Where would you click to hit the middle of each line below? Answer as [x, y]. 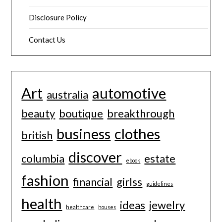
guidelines [160, 184]
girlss [130, 182]
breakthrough [141, 113]
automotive [129, 93]
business [84, 134]
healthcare [80, 207]
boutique [81, 113]
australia [68, 95]
